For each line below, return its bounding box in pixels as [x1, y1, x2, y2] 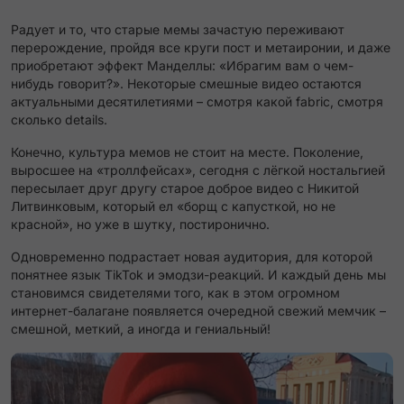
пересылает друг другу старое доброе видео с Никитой [11, 180, 359, 196]
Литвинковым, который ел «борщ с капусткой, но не [11, 198, 335, 214]
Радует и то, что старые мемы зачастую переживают [11, 22, 344, 37]
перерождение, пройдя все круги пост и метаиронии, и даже [11, 40, 390, 55]
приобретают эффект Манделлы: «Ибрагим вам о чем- [11, 58, 353, 73]
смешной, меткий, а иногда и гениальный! [11, 321, 271, 336]
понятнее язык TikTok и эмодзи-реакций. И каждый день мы [11, 267, 386, 282]
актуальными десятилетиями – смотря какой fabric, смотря [11, 94, 383, 109]
